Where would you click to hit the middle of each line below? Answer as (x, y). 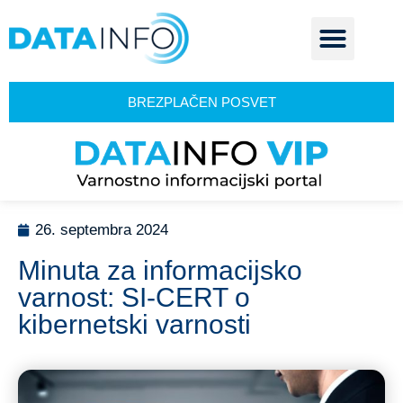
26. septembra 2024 (102, 230)
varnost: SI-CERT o (134, 298)
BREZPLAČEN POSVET (201, 102)
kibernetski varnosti (134, 325)
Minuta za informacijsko (160, 271)
